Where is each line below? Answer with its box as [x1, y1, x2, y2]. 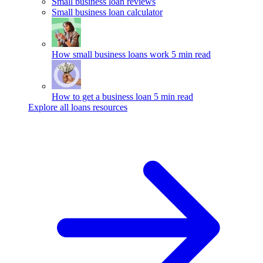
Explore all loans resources [28, 102, 127, 112]
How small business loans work [52, 49, 169, 59]
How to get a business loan [52, 92, 151, 102]
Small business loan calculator [52, 7, 163, 17]
